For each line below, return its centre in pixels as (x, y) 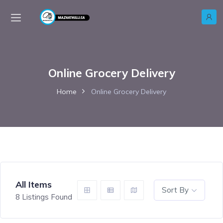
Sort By (175, 190)
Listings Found (46, 197)
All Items (34, 184)
